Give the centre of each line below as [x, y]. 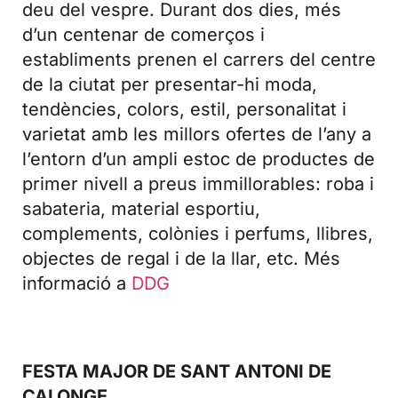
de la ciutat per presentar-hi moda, [170, 84]
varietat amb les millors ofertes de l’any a [197, 134]
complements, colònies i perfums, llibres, [198, 234]
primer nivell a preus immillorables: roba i [198, 184]
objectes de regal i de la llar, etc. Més [181, 259]
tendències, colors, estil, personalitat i [184, 109]
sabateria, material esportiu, [141, 209]
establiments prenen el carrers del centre [199, 60]
